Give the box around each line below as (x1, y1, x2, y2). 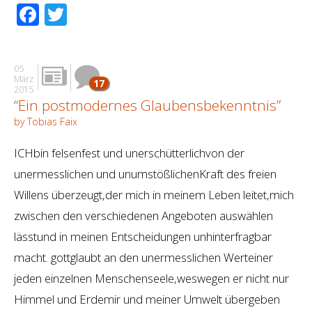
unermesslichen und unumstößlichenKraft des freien (14, 165, 276, 182)
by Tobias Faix (14, 114, 77, 128)
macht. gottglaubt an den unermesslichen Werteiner (14, 249, 273, 265)
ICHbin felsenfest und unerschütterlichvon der (14, 144, 244, 161)
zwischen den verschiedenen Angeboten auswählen (14, 207, 273, 224)
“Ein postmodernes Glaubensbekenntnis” (14, 95, 281, 115)
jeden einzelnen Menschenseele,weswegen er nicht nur (14, 270, 289, 286)
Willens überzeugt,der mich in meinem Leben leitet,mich (14, 186, 294, 203)
